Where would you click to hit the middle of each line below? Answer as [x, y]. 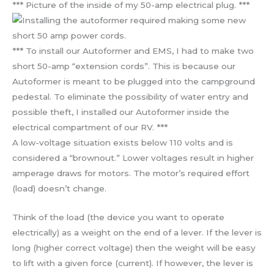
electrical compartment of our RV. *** [90, 127]
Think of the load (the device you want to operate [118, 217]
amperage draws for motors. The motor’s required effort [131, 173]
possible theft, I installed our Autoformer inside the [121, 112]
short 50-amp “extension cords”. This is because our [124, 66]
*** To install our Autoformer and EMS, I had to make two [133, 50]
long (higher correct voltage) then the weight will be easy [134, 247]
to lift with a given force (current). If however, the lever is [133, 263]
